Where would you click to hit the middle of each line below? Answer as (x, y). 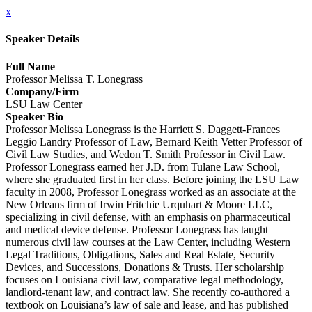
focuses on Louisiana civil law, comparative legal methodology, (145, 279)
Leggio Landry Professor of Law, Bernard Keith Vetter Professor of (154, 141)
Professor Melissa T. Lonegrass (74, 79)
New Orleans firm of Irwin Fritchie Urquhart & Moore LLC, (139, 204)
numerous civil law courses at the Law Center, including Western (148, 242)
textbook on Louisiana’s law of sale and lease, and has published (147, 304)
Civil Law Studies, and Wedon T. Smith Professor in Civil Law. (146, 154)
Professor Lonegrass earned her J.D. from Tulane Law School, (143, 166)
